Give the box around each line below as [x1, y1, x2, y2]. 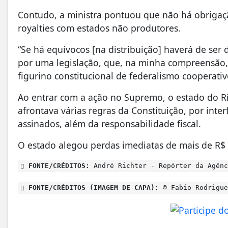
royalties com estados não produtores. [18, 21, 181, 34]
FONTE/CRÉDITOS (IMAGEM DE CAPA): [24, 183, 159, 191]
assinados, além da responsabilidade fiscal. [18, 117, 204, 130]
